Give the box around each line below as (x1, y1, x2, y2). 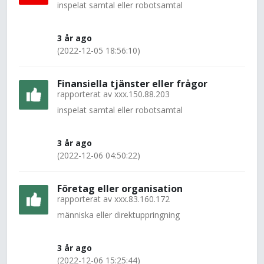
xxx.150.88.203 (114, 88, 170, 100)
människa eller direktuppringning (57, 209, 180, 220)
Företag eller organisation (57, 182, 183, 195)
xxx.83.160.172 (114, 193, 170, 204)
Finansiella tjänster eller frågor (57, 77, 207, 90)
